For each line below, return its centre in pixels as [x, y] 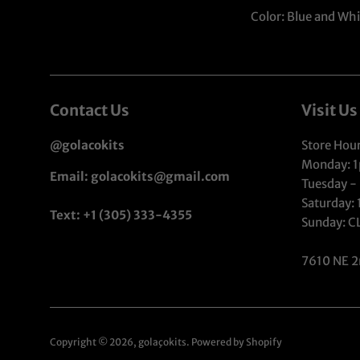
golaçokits [162, 342]
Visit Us [329, 110]
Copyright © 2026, [94, 342]
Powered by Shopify [237, 342]
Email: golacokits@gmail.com [140, 177]
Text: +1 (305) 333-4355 [121, 215]
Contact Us [90, 110]
